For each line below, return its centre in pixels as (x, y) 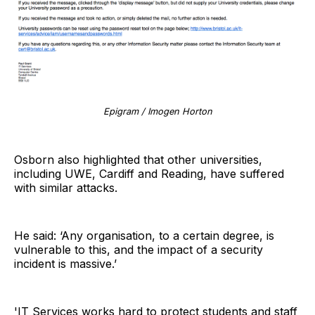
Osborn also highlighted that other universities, (138, 160)
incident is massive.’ (65, 264)
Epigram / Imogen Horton (157, 112)
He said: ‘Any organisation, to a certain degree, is (144, 236)
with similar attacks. (66, 188)
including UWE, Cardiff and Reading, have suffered (149, 174)
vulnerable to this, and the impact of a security (139, 250)
